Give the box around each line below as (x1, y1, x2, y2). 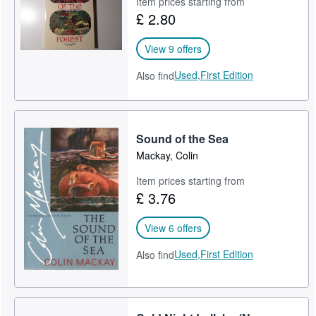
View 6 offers (145, 220, 202, 235)
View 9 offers (145, 41, 202, 56)
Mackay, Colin (136, 147, 199, 162)
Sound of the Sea (136, 130, 229, 147)
